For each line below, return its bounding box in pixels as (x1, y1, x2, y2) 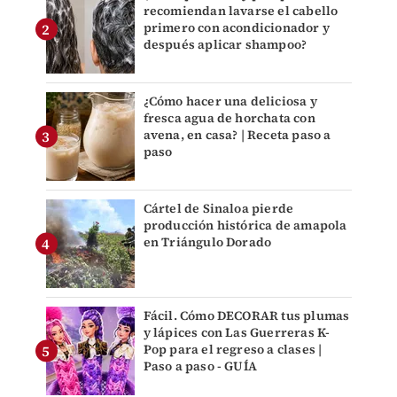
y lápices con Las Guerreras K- (143, 323, 331, 342)
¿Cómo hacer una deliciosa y (143, 92, 317, 111)
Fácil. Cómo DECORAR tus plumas (143, 307, 350, 325)
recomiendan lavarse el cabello (143, 2, 339, 20)
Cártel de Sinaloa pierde (143, 199, 294, 218)
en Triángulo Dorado (143, 233, 272, 252)
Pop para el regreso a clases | (143, 340, 323, 359)
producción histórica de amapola (143, 216, 347, 235)
